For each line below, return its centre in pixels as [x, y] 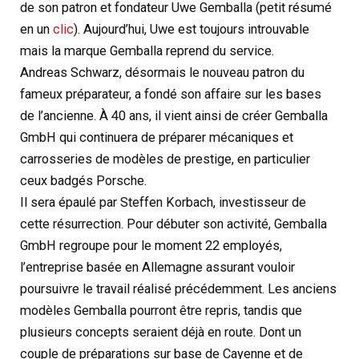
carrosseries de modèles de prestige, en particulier [165, 159]
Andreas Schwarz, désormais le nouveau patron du [163, 73]
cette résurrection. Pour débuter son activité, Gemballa [174, 224]
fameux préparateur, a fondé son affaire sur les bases [171, 95]
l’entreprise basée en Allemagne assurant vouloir [158, 268]
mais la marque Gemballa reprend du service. [147, 51]
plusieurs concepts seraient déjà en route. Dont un [161, 333]
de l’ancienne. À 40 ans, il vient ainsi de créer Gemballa [174, 116]
